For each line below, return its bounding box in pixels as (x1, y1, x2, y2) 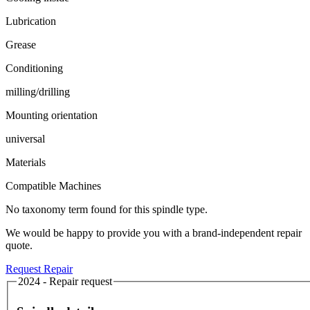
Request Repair (6, 262, 73, 275)
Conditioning (6, 62, 63, 74)
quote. (6, 239, 33, 251)
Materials (6, 156, 46, 168)
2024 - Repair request (18, 275, 112, 287)
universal (6, 132, 45, 145)
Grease (6, 38, 36, 51)
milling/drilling (6, 85, 70, 98)
